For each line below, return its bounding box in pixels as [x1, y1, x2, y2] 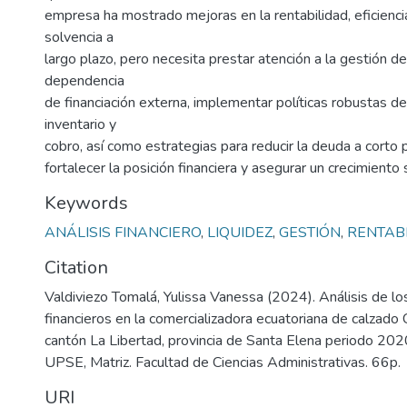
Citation [45, 255, 108, 280]
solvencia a [45, 27, 114, 47]
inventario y [45, 114, 116, 134]
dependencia [45, 71, 124, 91]
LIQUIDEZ [207, 223, 273, 243]
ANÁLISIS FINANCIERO [45, 223, 201, 243]
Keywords [45, 191, 128, 215]
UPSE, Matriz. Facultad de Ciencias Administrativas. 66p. [45, 352, 401, 372]
